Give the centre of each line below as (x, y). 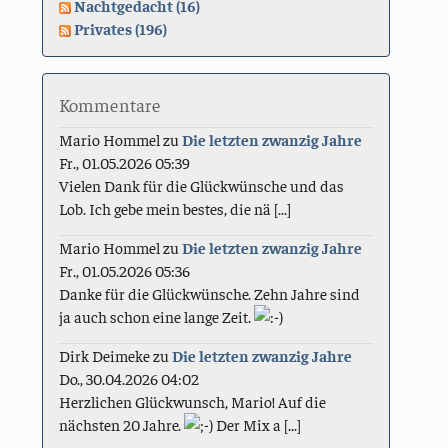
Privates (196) (121, 27)
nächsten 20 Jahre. (122, 424)
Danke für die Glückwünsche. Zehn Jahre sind (210, 293)
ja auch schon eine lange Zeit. (157, 316)
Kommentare (110, 104)
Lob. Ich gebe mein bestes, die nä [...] (175, 208)
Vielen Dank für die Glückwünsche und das (202, 185)
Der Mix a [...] (257, 424)
